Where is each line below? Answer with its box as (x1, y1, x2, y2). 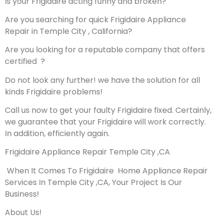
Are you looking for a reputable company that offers (5, 44, 205, 56)
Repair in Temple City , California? (5, 25, 132, 37)
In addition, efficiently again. (5, 128, 109, 139)
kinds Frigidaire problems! (5, 86, 103, 97)
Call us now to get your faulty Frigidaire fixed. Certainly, (5, 105, 212, 116)
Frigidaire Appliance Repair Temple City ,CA (5, 146, 170, 158)
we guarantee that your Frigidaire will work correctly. (5, 116, 206, 128)
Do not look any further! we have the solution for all (5, 74, 200, 86)
